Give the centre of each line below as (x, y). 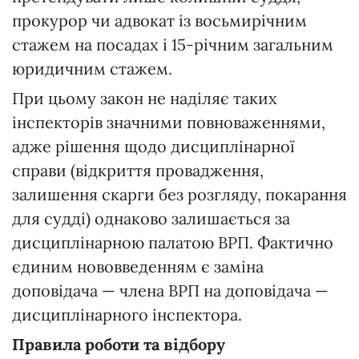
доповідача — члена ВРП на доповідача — (170, 290)
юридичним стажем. (92, 68)
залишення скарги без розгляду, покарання (179, 194)
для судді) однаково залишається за (151, 218)
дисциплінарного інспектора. (127, 314)
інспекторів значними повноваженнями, (169, 122)
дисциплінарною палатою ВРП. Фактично (173, 242)
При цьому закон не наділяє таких (145, 98)
